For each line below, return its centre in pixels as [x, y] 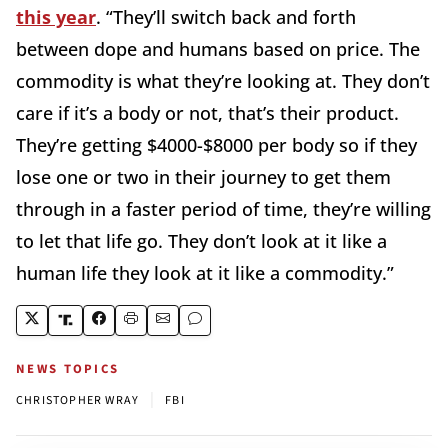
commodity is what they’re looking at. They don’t [223, 80]
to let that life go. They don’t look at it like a [201, 240]
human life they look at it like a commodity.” [205, 272]
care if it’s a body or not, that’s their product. [207, 112]
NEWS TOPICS [68, 368]
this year [56, 16]
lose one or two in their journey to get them [203, 176]
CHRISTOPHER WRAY [78, 400]
